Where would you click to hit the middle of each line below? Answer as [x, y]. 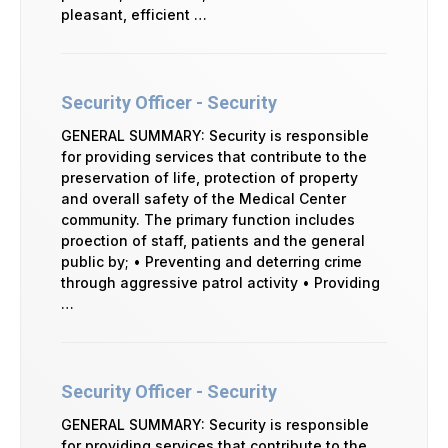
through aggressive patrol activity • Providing [220, 282]
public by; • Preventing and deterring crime [211, 261]
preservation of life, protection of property [209, 177]
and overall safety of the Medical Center [203, 198]
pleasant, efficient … [134, 14]
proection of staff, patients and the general [213, 240]
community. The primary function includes [208, 219]
